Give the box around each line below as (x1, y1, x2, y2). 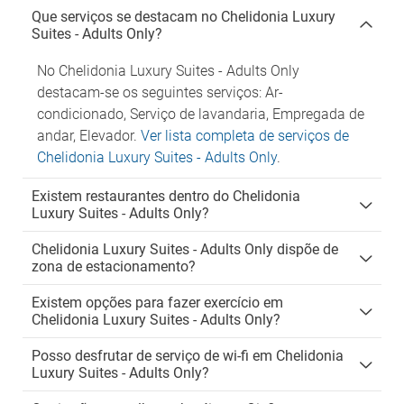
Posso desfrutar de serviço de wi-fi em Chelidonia (32, 347, 344, 364)
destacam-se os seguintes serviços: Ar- (37, 84, 283, 101)
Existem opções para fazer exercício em (32, 294, 283, 311)
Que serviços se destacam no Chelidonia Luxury (32, 8, 335, 25)
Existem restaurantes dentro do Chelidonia (32, 188, 300, 205)
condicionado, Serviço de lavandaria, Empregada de (37, 106, 364, 123)
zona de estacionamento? (32, 258, 196, 275)
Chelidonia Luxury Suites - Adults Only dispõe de (32, 241, 338, 258)
